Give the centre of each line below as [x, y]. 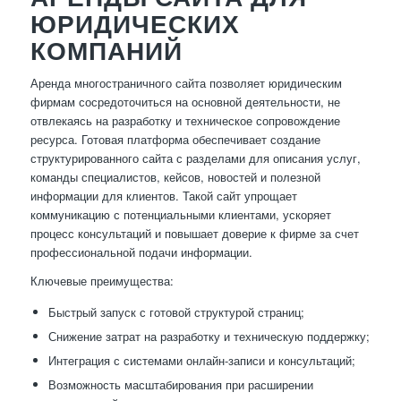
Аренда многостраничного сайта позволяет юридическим [186, 83]
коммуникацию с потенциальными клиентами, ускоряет [180, 215]
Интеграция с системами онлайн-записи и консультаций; [201, 361]
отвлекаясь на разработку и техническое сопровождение [185, 121]
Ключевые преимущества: [102, 281]
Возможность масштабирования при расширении [180, 385]
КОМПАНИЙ [106, 51]
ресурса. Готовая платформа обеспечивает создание [175, 140]
